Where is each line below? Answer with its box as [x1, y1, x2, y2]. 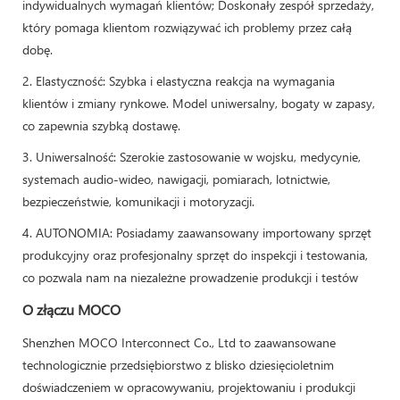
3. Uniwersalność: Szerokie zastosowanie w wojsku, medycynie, [22, 147, 361, 165]
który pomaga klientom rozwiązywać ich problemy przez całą [22, 18, 352, 36]
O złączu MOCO [22, 299, 121, 319]
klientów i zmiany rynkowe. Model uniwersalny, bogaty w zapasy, [22, 94, 375, 112]
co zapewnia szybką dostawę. [22, 116, 180, 134]
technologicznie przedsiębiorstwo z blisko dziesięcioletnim [22, 355, 334, 373]
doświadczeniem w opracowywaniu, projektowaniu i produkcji [22, 378, 355, 396]
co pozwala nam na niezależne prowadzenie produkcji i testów [22, 268, 358, 286]
